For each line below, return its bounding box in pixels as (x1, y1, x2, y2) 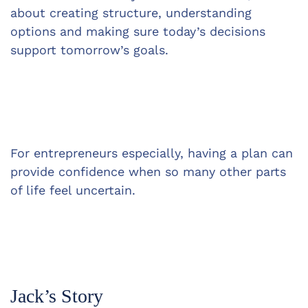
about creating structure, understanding (10, 5, 256, 20)
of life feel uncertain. (10, 183, 135, 197)
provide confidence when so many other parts (10, 164, 290, 179)
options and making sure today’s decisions (10, 24, 269, 38)
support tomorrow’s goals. (10, 43, 168, 57)
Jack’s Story (10, 285, 103, 307)
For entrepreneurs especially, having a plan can (10, 146, 297, 160)
